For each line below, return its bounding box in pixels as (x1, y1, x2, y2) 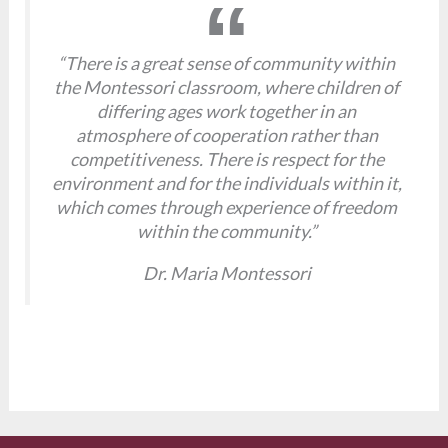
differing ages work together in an (97, 99, 356, 122)
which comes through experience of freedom (56, 195, 397, 218)
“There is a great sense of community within (58, 51, 395, 74)
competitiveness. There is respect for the (69, 147, 384, 170)
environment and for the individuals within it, (51, 171, 402, 194)
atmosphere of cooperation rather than (75, 123, 378, 146)
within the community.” (136, 219, 317, 242)
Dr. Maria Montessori (142, 261, 311, 284)
